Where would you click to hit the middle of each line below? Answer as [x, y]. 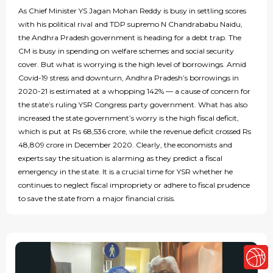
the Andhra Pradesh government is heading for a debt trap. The [130, 38]
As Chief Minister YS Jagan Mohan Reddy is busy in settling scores [132, 11]
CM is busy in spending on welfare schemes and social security [126, 51]
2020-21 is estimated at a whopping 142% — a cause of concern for [134, 91]
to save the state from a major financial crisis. [97, 199]
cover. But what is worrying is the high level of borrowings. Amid [132, 65]
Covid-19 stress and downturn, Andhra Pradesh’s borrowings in [129, 78]
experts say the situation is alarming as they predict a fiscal [120, 158]
